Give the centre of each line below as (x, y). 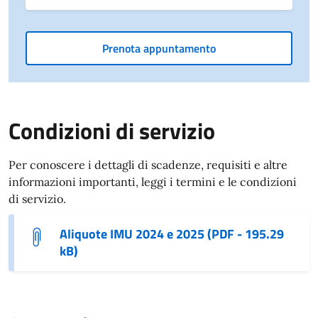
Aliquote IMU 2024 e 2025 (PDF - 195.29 (172, 234)
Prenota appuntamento (159, 48)
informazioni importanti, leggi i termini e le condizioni (153, 181)
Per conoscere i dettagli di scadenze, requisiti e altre (148, 164)
